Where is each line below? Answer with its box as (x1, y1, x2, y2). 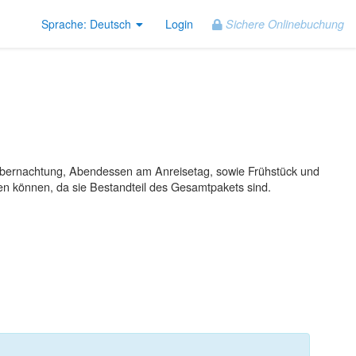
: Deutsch (83, 16, 131, 33)
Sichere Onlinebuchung (222, 16, 344, 32)
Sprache (41, 16, 83, 33)
